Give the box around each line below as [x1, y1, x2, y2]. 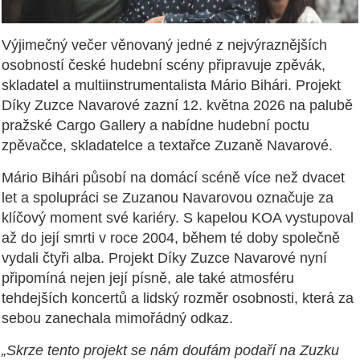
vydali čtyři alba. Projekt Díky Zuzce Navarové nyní [2, 249, 327, 266]
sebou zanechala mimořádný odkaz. [2, 309, 233, 326]
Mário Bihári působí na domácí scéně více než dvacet [2, 169, 345, 186]
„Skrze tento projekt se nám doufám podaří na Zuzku [2, 342, 339, 358]
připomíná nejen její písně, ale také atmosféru [2, 269, 294, 286]
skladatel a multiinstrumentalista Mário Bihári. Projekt [2, 76, 341, 93]
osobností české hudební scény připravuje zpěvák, [2, 56, 325, 73]
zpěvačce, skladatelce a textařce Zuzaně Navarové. [2, 137, 333, 153]
